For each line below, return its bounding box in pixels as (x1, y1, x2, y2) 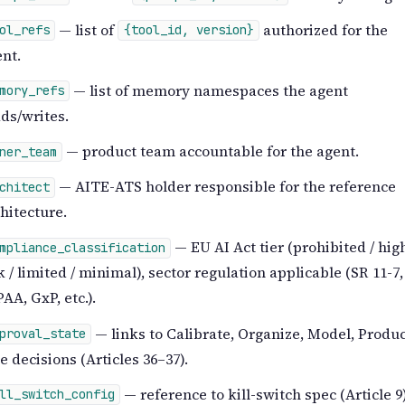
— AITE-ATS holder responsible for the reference (55, 176, 397, 197)
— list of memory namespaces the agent (70, 80, 349, 100)
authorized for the (259, 19, 389, 40)
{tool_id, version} (123, 22, 254, 39)
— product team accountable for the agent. (62, 141, 360, 162)
